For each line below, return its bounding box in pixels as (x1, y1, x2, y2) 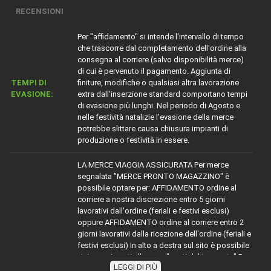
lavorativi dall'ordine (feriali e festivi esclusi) (77, 206, 229, 215)
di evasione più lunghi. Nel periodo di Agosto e (77, 101, 240, 110)
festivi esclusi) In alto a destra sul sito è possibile (77, 241, 249, 250)
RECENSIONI (16, 7, 64, 16)
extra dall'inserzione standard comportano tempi (77, 90, 247, 99)
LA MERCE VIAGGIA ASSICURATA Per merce (77, 160, 229, 169)
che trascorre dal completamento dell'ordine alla (77, 44, 246, 53)
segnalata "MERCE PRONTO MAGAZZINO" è (77, 172, 229, 181)
